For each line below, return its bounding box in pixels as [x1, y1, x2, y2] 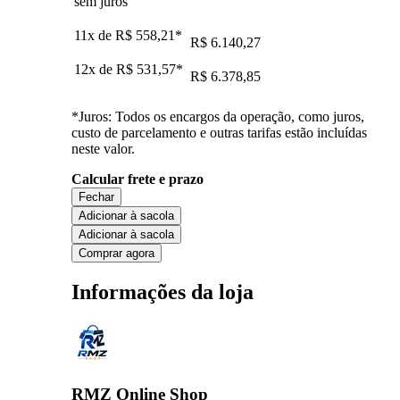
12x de [74, 61, 116, 77]
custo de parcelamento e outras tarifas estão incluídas [71, 124, 367, 140]
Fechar [79, 189, 114, 204]
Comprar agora [79, 246, 154, 260]
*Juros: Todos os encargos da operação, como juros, [71, 108, 364, 124]
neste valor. [71, 140, 135, 156]
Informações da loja [71, 279, 254, 304]
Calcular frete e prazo [71, 171, 204, 187]
